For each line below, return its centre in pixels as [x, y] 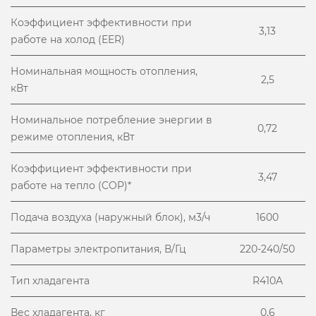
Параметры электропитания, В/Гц [98, 249]
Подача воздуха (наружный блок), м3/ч [110, 217]
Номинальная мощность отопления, [104, 71]
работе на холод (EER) [68, 39]
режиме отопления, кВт [73, 137]
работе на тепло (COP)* [71, 186]
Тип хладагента [50, 281]
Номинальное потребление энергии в [111, 120]
